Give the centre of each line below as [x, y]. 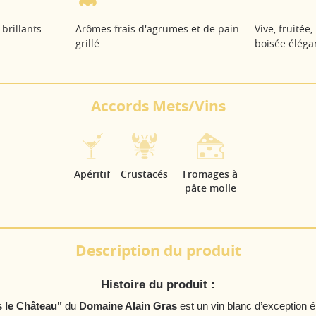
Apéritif [92, 174]
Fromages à [210, 174]
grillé [88, 43]
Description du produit [158, 251]
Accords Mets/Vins [158, 106]
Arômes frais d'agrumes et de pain [158, 29]
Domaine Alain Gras [128, 306]
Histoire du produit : [158, 284]
